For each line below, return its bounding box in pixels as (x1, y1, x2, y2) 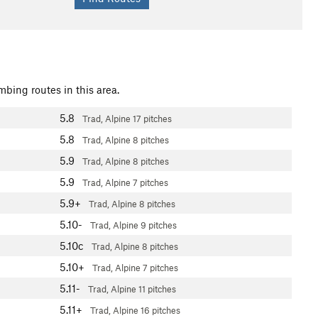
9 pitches (141, 219, 177, 231)
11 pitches (138, 283, 176, 295)
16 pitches (141, 305, 180, 316)
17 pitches (133, 113, 172, 124)
